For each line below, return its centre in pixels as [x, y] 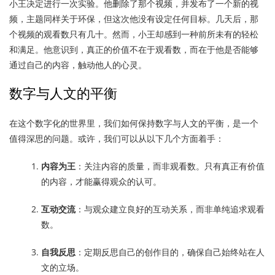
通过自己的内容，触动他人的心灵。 [78, 65]
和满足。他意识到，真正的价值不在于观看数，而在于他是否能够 [134, 49]
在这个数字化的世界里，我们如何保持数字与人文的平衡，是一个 [134, 123]
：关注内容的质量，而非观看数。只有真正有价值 [170, 166]
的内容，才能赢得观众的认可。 [102, 181]
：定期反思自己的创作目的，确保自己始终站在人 [170, 252]
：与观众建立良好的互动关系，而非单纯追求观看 [170, 209]
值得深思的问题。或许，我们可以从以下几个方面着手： [117, 138]
